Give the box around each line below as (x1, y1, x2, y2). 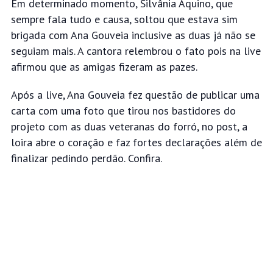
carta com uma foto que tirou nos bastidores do (10, 104, 236, 118)
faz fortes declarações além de (115, 135, 262, 150)
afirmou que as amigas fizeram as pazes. (10, 60, 197, 74)
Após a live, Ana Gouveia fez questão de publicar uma (10, 88, 260, 102)
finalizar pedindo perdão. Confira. (10, 151, 162, 166)
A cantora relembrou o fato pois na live (77, 44, 261, 58)
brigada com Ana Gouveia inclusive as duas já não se (10, 28, 255, 43)
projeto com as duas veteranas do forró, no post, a (10, 119, 247, 134)
